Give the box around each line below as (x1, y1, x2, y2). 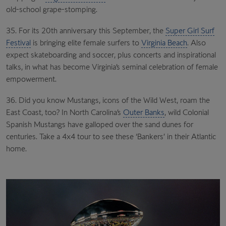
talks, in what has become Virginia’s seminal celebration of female (6, 62, 218, 72)
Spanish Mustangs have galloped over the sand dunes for (6, 119, 193, 129)
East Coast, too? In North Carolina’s (6, 107, 123, 117)
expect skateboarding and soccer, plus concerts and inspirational (6, 49, 216, 60)
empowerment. (6, 74, 59, 84)
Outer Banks (123, 107, 164, 117)
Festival (6, 37, 31, 47)
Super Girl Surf (165, 25, 214, 35)
